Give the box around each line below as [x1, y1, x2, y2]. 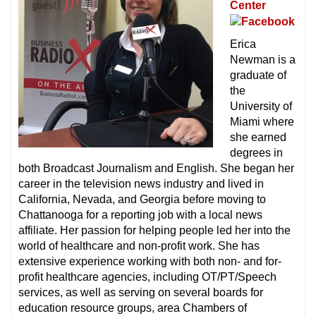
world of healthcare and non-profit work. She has [18, 240, 260, 253]
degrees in [230, 147, 283, 159]
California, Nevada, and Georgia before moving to [18, 193, 266, 206]
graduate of [230, 69, 286, 82]
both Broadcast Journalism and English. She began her [18, 162, 294, 175]
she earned [230, 131, 286, 144]
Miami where [230, 116, 294, 128]
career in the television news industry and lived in [18, 178, 264, 190]
